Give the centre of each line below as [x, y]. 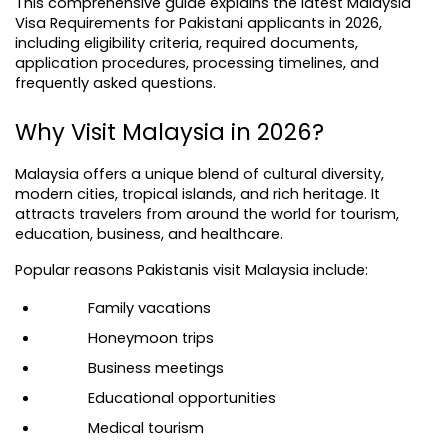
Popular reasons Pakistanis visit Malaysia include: [191, 270]
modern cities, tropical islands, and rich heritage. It [197, 194]
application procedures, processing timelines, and [197, 63]
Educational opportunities [182, 398]
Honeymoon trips [151, 338]
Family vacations [149, 308]
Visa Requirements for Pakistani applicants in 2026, [198, 23]
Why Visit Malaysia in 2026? [169, 132]
